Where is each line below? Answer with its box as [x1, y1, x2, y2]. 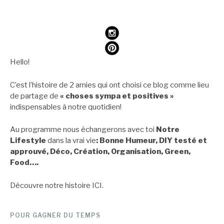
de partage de [10, 91, 60, 101]
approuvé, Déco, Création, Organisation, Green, [10, 146, 190, 156]
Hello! [10, 57, 29, 66]
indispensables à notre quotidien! [10, 102, 121, 112]
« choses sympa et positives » [60, 91, 174, 101]
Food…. [10, 157, 38, 167]
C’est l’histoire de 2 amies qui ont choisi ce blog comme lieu [10, 80, 209, 90]
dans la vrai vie [47, 135, 96, 145]
